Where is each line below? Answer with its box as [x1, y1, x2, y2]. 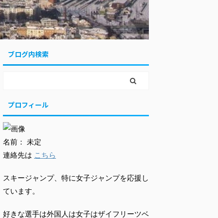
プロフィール [8, 100, 49, 110]
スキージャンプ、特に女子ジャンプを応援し [3, 173, 149, 183]
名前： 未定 [3, 137, 41, 147]
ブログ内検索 [8, 49, 49, 59]
